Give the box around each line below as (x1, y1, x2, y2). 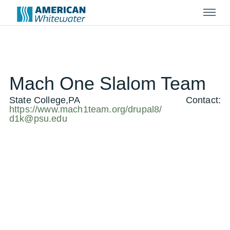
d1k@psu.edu (9, 113, 67, 124)
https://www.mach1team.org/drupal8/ (9, 104, 162, 114)
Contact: (185, 95, 221, 105)
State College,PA (9, 95, 81, 105)
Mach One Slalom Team (9, 73, 206, 94)
